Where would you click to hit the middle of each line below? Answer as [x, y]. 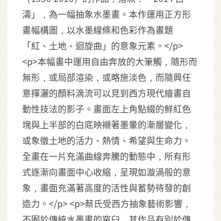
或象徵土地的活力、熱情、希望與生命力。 [107, 140]
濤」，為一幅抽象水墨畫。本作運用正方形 [107, 14]
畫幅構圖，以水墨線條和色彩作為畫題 [98, 30]
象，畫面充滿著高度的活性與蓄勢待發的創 [107, 187]
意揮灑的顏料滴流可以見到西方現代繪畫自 [107, 93]
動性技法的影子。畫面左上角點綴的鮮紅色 [107, 109]
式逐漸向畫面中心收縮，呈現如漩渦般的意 [107, 172]
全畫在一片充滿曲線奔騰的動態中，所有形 [107, 156]
